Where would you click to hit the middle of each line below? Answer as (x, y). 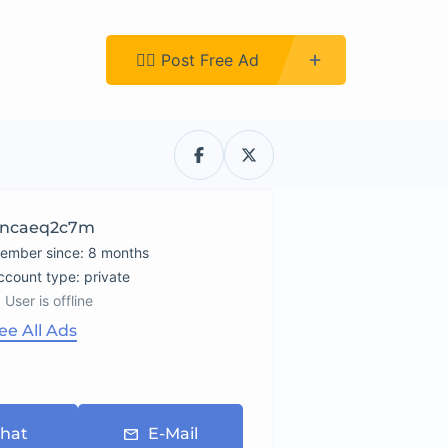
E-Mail (172, 433)
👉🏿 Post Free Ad (197, 59)
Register (45, 59)
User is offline (49, 300)
